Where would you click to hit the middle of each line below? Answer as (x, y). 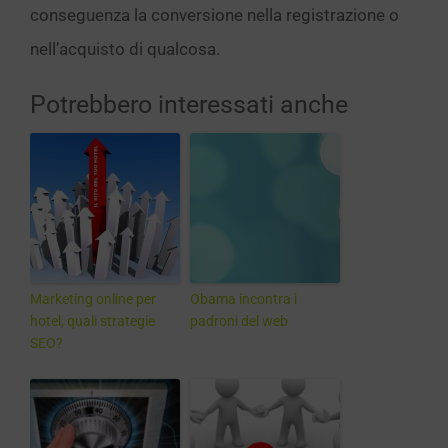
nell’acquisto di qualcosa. (125, 49)
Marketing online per (93, 299)
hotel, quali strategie (92, 321)
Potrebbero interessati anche (189, 104)
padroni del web (239, 321)
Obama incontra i (243, 299)
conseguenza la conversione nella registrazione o (214, 15)
